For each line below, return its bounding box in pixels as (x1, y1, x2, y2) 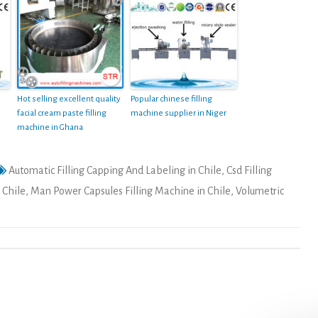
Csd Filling (226, 164, 272, 176)
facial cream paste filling (17, 108, 106, 118)
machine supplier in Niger (131, 108, 226, 118)
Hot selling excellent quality (17, 94, 121, 104)
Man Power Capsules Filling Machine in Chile (31, 185, 231, 197)
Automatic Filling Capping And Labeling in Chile (9, 164, 221, 176)
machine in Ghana (17, 122, 83, 132)
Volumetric (236, 185, 284, 197)
